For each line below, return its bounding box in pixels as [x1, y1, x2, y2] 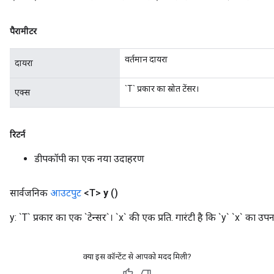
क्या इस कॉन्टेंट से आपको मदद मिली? [83, 252, 191, 261]
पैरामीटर [10, 26, 37, 36]
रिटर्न [10, 130, 25, 139]
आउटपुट [50, 187, 81, 199]
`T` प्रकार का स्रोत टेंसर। [125, 84, 199, 94]
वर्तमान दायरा [125, 54, 168, 64]
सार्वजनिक [10, 187, 50, 199]
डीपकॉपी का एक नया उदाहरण [34, 153, 144, 165]
